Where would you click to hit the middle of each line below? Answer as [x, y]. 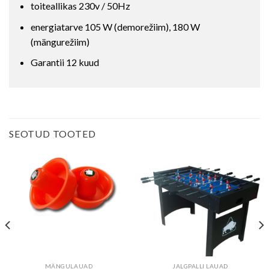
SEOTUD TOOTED [53, 133]
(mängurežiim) [60, 41]
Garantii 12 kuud [65, 62]
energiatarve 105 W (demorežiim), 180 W [115, 26]
